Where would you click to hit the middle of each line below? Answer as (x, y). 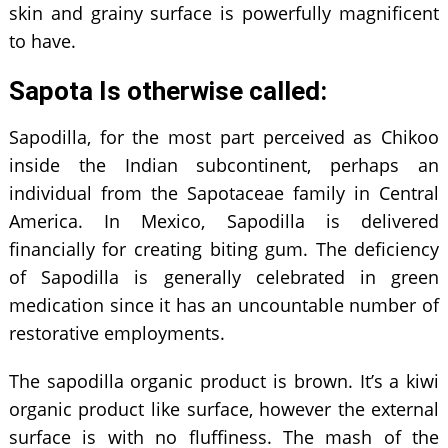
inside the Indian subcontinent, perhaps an (224, 164)
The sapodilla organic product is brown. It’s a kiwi (224, 380)
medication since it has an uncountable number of (224, 304)
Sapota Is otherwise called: (167, 90)
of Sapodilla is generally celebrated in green (224, 276)
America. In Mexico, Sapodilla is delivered (224, 220)
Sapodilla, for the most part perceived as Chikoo (224, 136)
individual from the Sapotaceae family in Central (224, 192)
